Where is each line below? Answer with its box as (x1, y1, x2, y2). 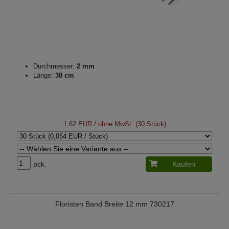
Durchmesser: (33, 62, 75, 70)
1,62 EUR (63, 120, 92, 128)
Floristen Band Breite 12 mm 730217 (55, 200, 174, 208)
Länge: (33, 72, 53, 79)
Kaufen (172, 160, 195, 168)
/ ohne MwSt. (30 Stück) (91, 120, 166, 128)
